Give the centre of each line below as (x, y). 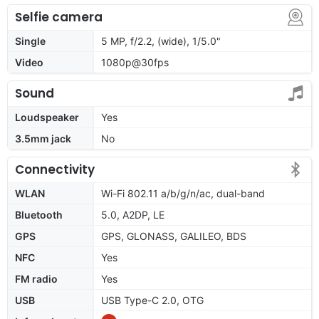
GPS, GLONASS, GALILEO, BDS (174, 236)
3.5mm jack (43, 138)
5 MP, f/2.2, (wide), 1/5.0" (161, 41)
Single (30, 41)
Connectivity (55, 169)
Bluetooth (39, 214)
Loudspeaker (47, 117)
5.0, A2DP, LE (133, 214)
